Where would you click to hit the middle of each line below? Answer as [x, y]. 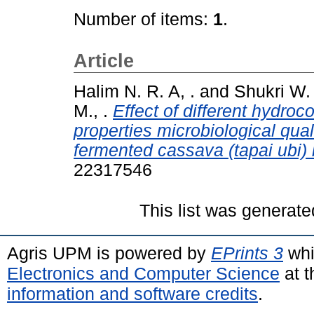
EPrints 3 [247, 253]
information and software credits [132, 293]
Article [104, 61]
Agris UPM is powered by [109, 253]
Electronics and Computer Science [143, 273]
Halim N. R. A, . [134, 91]
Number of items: [143, 19]
